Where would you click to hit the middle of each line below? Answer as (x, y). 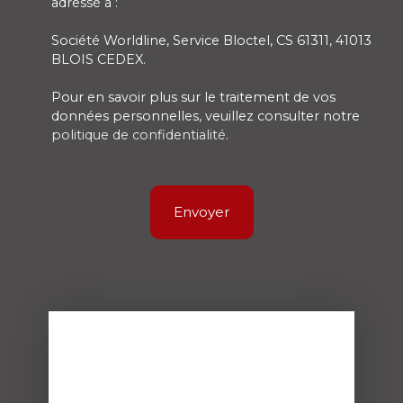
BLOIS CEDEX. (99, 60)
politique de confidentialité (139, 135)
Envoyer (201, 212)
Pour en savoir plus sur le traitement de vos (193, 98)
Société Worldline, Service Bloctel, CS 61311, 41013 (211, 41)
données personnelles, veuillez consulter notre (206, 116)
